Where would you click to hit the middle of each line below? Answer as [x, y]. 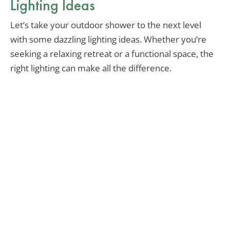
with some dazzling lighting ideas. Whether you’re [108, 40]
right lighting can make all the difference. [91, 68]
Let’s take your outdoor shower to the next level [106, 25]
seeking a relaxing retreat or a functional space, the [112, 54]
